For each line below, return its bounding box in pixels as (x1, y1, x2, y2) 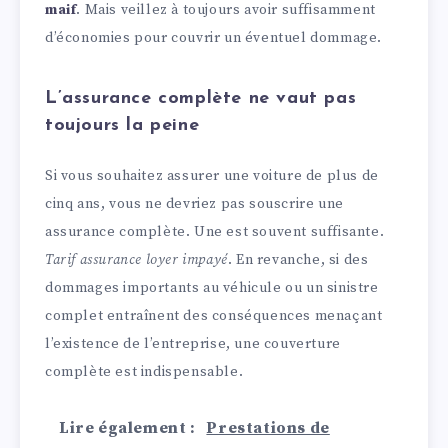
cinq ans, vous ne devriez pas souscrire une (45, 194, 344, 213)
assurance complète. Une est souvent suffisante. (45, 222, 385, 241)
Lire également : (59, 418, 200, 439)
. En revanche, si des (227, 250, 369, 269)
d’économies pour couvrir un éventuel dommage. (45, 28, 383, 47)
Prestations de (206, 418, 330, 439)
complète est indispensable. (45, 362, 244, 381)
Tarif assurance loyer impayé (45, 250, 228, 269)
